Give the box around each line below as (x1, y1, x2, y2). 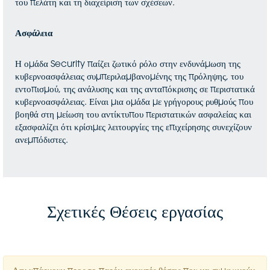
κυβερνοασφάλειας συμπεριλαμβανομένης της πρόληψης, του (15, 73, 243, 82)
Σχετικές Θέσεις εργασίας (47, 205, 223, 222)
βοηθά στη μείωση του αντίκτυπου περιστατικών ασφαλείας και (15, 111, 251, 120)
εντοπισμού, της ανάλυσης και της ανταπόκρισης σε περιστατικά (15, 86, 255, 95)
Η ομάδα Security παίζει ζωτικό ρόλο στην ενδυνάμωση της (15, 60, 240, 69)
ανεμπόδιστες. (15, 136, 71, 145)
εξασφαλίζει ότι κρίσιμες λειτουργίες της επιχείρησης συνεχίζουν (15, 124, 252, 133)
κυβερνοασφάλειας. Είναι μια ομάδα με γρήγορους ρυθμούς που (15, 98, 253, 107)
